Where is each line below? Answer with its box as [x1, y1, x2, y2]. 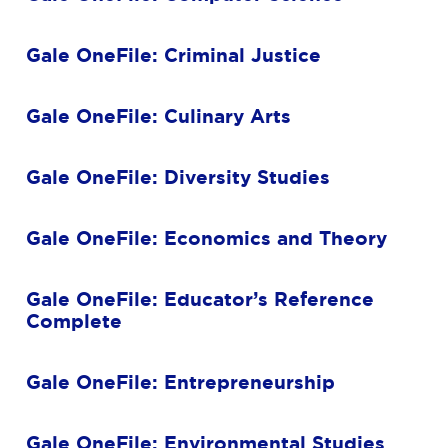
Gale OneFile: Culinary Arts [26, 105, 291, 128]
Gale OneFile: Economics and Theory [26, 227, 387, 250]
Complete [26, 310, 122, 333]
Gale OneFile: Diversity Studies [26, 166, 330, 189]
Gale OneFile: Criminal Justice [26, 44, 321, 67]
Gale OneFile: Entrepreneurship [26, 371, 335, 394]
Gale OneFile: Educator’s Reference [26, 288, 374, 311]
